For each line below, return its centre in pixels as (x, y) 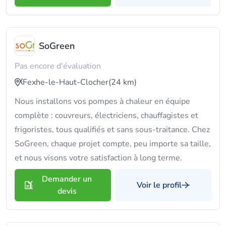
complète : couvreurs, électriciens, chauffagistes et (106, 116)
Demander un (67, 179)
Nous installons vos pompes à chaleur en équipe (102, 101)
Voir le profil (159, 185)
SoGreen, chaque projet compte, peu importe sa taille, (113, 144)
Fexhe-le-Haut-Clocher (66, 82)
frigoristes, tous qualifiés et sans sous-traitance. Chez (112, 130)
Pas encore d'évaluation (58, 66)
